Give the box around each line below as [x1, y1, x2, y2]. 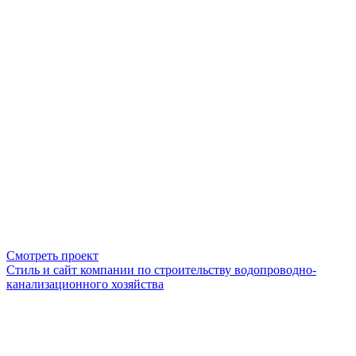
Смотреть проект [6, 249, 99, 262]
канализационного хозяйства [6, 277, 164, 291]
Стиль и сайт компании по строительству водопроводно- [6, 263, 316, 277]
